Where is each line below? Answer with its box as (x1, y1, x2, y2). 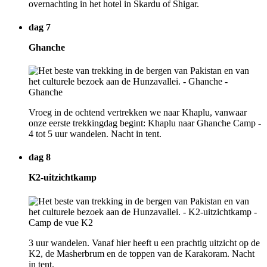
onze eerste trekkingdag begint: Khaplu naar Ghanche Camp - (29, 118, 261, 129)
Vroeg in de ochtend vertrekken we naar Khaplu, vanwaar (29, 107, 247, 118)
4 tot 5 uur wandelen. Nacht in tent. (29, 129, 162, 139)
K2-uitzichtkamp (29, 172, 97, 183)
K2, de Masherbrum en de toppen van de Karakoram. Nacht (29, 248, 254, 259)
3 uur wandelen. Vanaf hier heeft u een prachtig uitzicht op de (29, 237, 260, 248)
